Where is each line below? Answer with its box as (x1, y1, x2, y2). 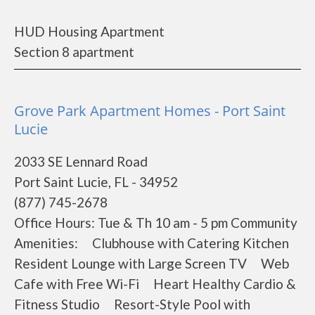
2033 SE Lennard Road (14, 153, 148, 169)
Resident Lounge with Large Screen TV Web (14, 255, 289, 271)
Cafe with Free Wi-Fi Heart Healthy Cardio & (14, 276, 296, 292)
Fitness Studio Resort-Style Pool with (14, 296, 250, 312)
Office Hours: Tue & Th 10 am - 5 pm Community (14, 214, 297, 231)
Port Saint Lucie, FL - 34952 (14, 174, 178, 190)
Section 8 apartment (14, 44, 134, 60)
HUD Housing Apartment (14, 23, 165, 39)
